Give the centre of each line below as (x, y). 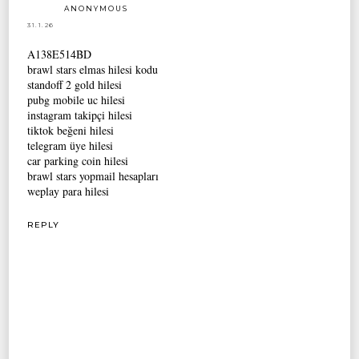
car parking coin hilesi (78, 160)
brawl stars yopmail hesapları (93, 175)
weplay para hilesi (69, 191)
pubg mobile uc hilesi (77, 99)
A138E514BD (60, 54)
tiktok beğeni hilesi (71, 130)
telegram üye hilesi (71, 145)
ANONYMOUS (97, 8)
